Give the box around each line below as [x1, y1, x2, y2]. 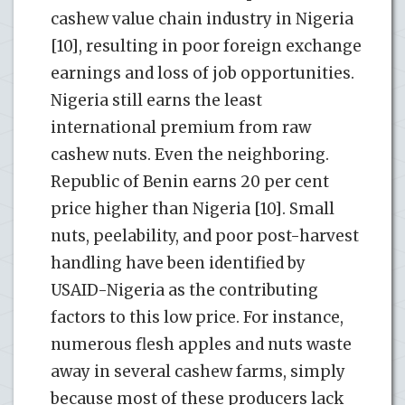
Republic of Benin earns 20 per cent [51, 171, 329, 192]
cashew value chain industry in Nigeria [51, 8, 353, 29]
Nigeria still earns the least [51, 89, 262, 110]
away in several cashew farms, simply [51, 361, 345, 381]
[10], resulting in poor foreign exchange [51, 35, 362, 56]
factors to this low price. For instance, [51, 306, 344, 327]
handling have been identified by [51, 252, 306, 273]
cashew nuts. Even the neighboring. [51, 144, 329, 165]
